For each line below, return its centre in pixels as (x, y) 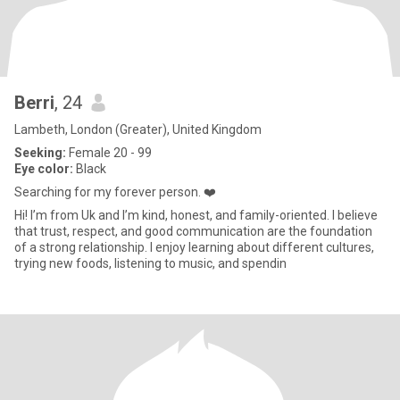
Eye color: (44, 169)
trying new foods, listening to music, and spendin (150, 263)
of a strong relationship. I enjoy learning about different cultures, (194, 247)
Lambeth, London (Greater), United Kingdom (138, 129)
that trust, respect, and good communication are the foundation (193, 231)
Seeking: (40, 153)
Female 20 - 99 (109, 153)
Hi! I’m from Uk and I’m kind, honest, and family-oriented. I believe (196, 215)
